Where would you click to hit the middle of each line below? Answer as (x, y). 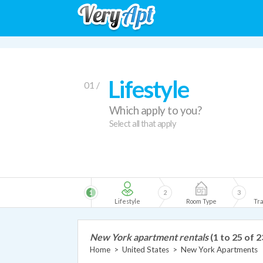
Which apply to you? (156, 110)
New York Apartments (219, 249)
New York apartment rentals (149, 237)
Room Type (201, 201)
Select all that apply (143, 124)
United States (146, 249)
